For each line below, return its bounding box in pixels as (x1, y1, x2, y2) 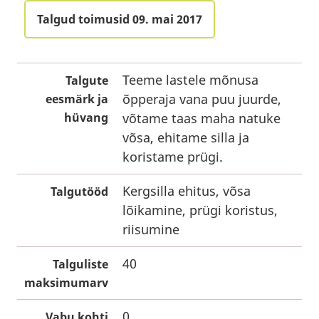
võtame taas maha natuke (122, 110, 281, 127)
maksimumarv (24, 275, 108, 291)
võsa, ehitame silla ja (122, 129, 249, 146)
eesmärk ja (46, 91, 108, 107)
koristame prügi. (122, 148, 223, 165)
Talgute (66, 73, 108, 88)
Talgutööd (51, 184, 108, 199)
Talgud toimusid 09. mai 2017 (37, 11, 202, 27)
